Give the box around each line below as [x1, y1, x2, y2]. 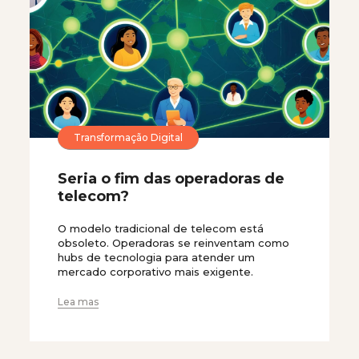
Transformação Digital [74, 131, 183, 143]
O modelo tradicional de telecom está [58, 222, 264, 235]
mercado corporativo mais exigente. [58, 265, 253, 278]
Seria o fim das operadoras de [58, 170, 284, 188]
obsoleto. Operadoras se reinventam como [58, 236, 289, 249]
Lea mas [58, 296, 99, 308]
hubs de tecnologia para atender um [58, 251, 255, 264]
